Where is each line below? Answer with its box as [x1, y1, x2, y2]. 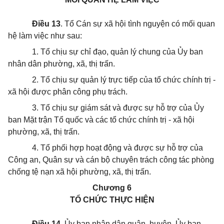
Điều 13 [32, 19, 60, 28]
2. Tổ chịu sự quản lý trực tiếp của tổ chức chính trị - [32, 75, 215, 84]
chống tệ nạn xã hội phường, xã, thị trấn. [8, 167, 151, 176]
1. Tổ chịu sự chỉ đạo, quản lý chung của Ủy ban [32, 47, 203, 56]
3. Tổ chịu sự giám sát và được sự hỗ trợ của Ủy [32, 103, 204, 112]
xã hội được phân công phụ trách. [8, 87, 127, 96]
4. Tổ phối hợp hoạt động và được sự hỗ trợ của [32, 143, 203, 152]
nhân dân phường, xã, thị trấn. [8, 59, 115, 68]
